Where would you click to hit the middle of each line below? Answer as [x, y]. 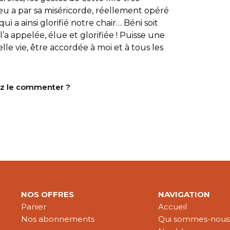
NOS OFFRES [48, 195]
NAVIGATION [184, 195]
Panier [34, 207]
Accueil [173, 207]
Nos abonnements [58, 219]
